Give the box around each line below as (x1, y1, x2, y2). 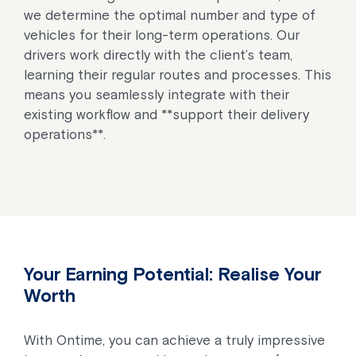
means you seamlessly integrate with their (24, 86, 289, 103)
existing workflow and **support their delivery (24, 106, 309, 122)
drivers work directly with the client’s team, (24, 46, 292, 63)
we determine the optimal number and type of (24, 6, 315, 23)
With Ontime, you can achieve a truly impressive (24, 331, 325, 348)
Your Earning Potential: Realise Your (24, 263, 321, 284)
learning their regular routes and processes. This (24, 66, 331, 83)
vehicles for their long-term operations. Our (24, 26, 300, 43)
